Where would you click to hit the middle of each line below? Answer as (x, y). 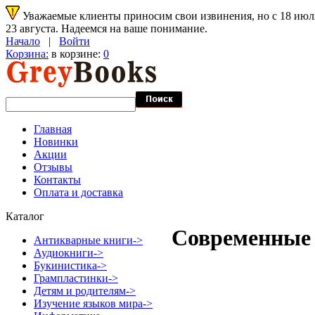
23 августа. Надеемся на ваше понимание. (107, 28)
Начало (23, 41)
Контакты (57, 180)
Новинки (56, 142)
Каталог (25, 216)
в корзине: (76, 54)
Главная (53, 129)
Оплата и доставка (78, 192)
